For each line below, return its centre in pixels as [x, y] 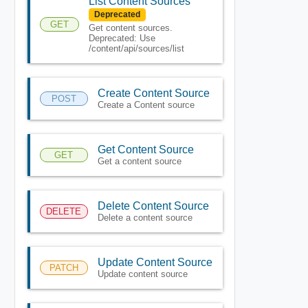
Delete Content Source [153, 206]
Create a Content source [146, 104]
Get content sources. [130, 27]
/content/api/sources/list [136, 48]
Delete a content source [145, 217]
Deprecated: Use [122, 38]
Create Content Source [153, 93]
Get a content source [139, 161]
